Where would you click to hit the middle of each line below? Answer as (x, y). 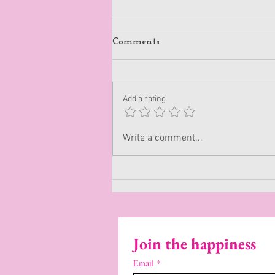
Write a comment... (163, 138)
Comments (136, 42)
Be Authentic (160, 89)
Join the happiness (195, 244)
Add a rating (144, 99)
